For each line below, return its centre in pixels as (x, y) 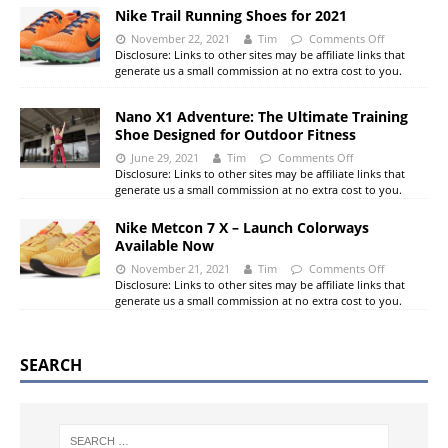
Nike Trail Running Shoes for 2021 (231, 16)
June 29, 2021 (165, 158)
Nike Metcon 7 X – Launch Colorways (242, 228)
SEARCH (51, 365)
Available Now (164, 246)
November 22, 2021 (181, 39)
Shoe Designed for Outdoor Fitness (235, 135)
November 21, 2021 (181, 269)
